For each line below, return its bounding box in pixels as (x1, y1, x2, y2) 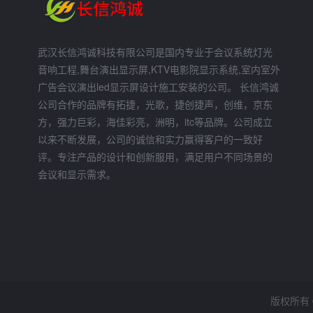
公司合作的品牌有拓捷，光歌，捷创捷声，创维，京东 (38, 97, 272, 111)
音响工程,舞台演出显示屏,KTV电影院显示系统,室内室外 (38, 62, 280, 76)
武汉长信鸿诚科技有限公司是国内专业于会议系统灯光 (38, 45, 272, 59)
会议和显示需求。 (38, 167, 116, 181)
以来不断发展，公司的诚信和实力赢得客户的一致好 (38, 132, 263, 146)
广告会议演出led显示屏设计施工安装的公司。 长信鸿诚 (38, 80, 279, 94)
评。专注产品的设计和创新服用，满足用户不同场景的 (38, 150, 272, 163)
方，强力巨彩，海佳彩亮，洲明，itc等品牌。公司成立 (38, 115, 272, 129)
